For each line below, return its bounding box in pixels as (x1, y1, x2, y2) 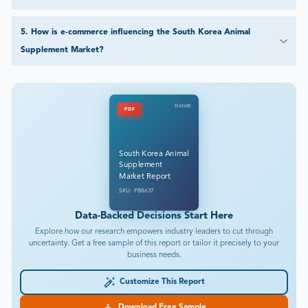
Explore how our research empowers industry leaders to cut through (35, 228, 273, 236)
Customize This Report (115, 278, 205, 287)
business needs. (126, 251, 181, 260)
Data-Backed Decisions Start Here (75, 211, 233, 222)
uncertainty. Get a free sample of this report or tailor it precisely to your (29, 239, 279, 248)
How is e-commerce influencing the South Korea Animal (30, 28, 250, 37)
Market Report (119, 173, 171, 181)
